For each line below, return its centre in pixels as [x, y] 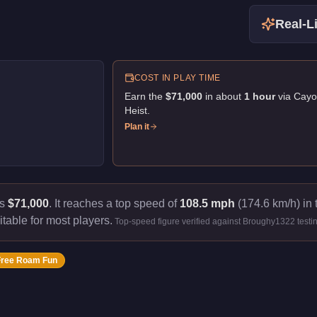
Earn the [145, 96]
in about [221, 96]
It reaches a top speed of [117, 203]
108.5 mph [207, 203]
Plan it [137, 127]
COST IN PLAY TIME [177, 78]
